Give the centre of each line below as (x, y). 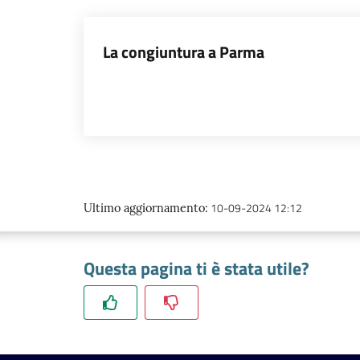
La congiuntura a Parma (184, 52)
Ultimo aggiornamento (144, 208)
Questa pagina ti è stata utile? (196, 268)
